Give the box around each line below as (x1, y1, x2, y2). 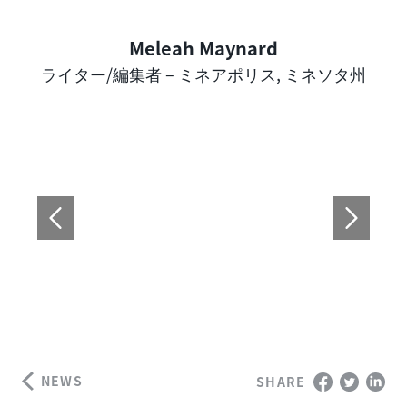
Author (202, 57, 250, 80)
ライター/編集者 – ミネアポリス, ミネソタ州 (41, 62, 366, 86)
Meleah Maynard (129, 35, 278, 62)
